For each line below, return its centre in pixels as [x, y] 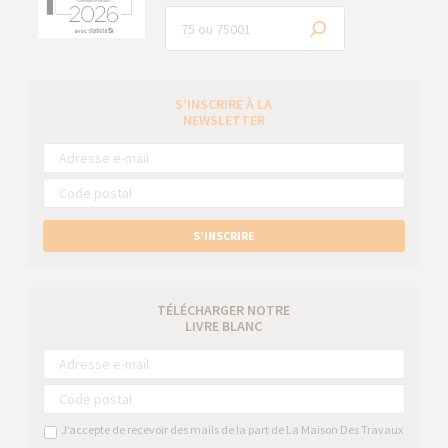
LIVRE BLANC [224, 326]
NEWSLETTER [223, 120]
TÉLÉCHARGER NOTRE [224, 310]
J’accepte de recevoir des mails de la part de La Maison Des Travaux [230, 429]
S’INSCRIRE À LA [224, 104]
